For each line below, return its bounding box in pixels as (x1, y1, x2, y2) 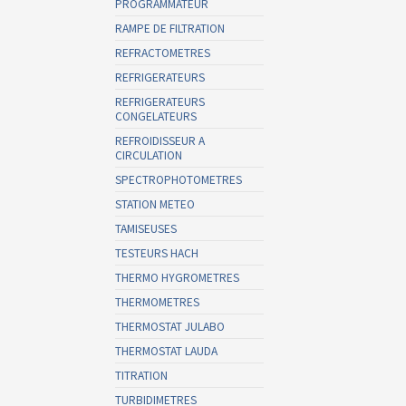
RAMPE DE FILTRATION (115, 20, 225, 35)
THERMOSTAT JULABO (115, 318, 225, 333)
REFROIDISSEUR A (115, 132, 205, 148)
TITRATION (115, 367, 168, 382)
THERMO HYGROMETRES (115, 269, 239, 285)
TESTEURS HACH (115, 245, 198, 260)
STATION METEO (115, 196, 195, 211)
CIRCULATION (115, 147, 182, 162)
